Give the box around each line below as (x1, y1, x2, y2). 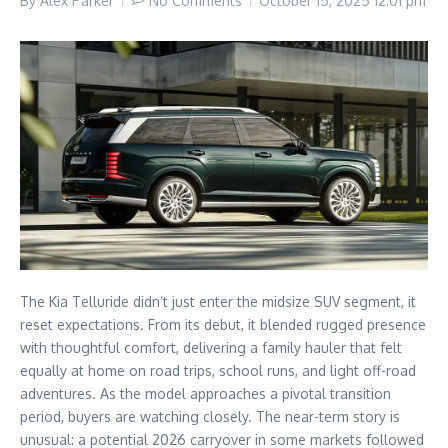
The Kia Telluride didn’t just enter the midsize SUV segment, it (20, 292, 416, 310)
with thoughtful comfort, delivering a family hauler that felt (20, 338, 402, 356)
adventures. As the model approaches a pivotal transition (20, 384, 391, 402)
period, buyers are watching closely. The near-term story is (20, 407, 400, 425)
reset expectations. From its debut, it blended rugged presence (20, 315, 426, 333)
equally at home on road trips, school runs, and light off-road (20, 361, 416, 379)
